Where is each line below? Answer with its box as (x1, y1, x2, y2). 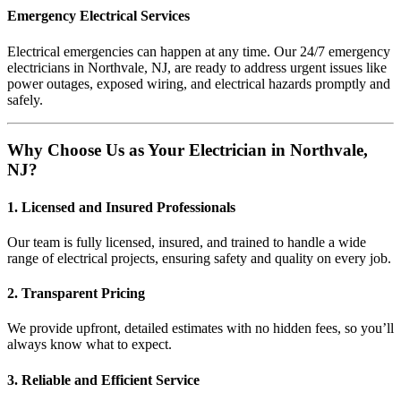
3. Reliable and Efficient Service (7, 371, 200, 388)
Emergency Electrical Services (7, 8, 190, 24)
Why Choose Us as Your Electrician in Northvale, (7, 141, 368, 160)
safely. (7, 91, 43, 107)
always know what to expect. (7, 337, 172, 353)
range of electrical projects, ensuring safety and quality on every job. (7, 250, 391, 266)
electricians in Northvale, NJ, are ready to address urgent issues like (7, 59, 387, 75)
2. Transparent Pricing (7, 286, 145, 302)
